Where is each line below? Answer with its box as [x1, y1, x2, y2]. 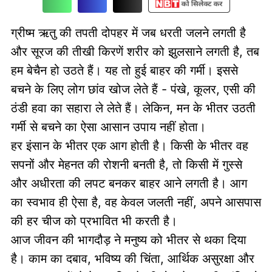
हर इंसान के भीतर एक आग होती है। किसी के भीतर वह [10, 138, 248, 153]
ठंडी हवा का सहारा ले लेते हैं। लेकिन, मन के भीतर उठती [10, 100, 256, 115]
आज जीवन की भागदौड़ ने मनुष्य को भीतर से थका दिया [10, 232, 246, 247]
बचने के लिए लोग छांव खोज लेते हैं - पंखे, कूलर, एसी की [10, 81, 256, 97]
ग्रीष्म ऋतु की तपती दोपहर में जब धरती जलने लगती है [10, 25, 246, 40]
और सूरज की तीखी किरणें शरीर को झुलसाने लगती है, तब [10, 44, 259, 59]
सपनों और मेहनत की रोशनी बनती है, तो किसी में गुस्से [10, 157, 242, 172]
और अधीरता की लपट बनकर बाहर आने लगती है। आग [10, 175, 247, 191]
